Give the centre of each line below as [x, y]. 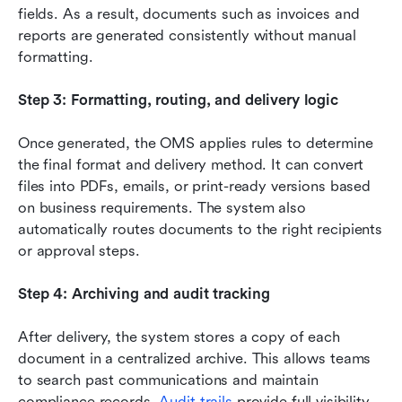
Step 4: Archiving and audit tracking [144, 293]
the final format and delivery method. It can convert [191, 164]
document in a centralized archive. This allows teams [195, 358]
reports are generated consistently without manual [187, 35]
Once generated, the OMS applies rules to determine [196, 143]
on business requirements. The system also [162, 207]
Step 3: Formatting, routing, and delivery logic [178, 100]
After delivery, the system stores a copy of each [179, 336]
